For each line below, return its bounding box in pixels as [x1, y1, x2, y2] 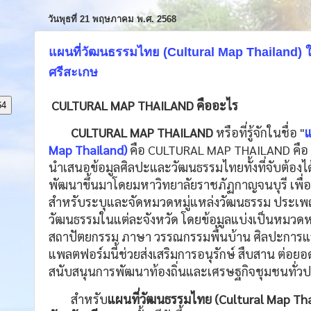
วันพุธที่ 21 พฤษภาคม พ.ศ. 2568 [48, 13, 176, 24]
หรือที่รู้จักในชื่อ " [213, 124, 305, 141]
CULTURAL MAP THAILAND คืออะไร [49, 96, 238, 113]
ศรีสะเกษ [49, 65, 98, 80]
